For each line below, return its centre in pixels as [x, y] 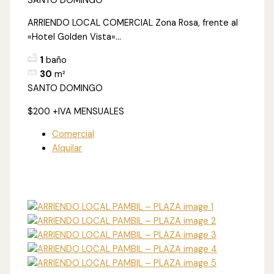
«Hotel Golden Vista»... [75, 37]
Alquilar [67, 149]
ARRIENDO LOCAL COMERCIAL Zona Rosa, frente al [133, 23]
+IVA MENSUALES [89, 111]
